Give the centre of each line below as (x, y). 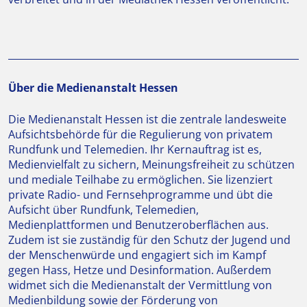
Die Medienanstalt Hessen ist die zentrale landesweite (147, 119)
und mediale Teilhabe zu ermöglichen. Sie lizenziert (140, 180)
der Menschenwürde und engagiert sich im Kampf (137, 255)
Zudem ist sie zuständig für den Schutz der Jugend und (149, 240)
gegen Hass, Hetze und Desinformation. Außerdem (140, 270)
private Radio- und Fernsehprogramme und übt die (140, 195)
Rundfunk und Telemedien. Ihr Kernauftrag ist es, (135, 149)
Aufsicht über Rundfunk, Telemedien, (103, 210)
